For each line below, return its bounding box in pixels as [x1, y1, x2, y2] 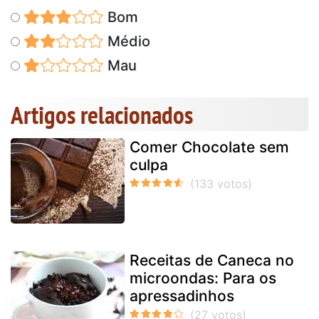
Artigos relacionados [11, 98, 193, 131]
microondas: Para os [130, 268, 276, 287]
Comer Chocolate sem [130, 137, 289, 156]
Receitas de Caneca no [130, 251, 294, 269]
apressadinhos [130, 286, 234, 305]
